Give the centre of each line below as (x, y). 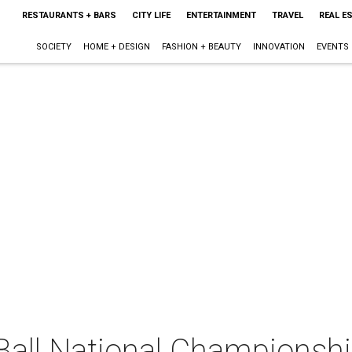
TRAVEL (287, 15)
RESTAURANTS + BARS (69, 15)
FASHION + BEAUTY (201, 47)
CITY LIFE (151, 15)
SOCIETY (53, 47)
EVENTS (332, 47)
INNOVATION (279, 47)
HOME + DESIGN (116, 47)
